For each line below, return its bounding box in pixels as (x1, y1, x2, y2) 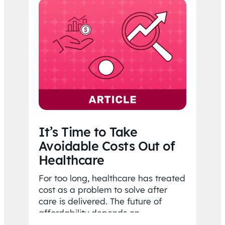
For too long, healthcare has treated (38, 173, 185, 184)
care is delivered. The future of (38, 196, 162, 207)
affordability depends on (38, 207, 140, 218)
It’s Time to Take (38, 124, 138, 140)
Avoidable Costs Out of (38, 138, 175, 154)
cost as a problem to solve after (38, 184, 167, 195)
